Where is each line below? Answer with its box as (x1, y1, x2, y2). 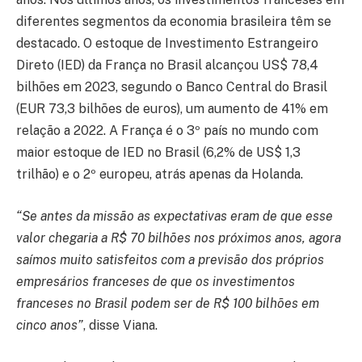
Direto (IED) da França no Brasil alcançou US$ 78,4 (16, 57, 318, 74)
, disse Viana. (83, 318, 158, 334)
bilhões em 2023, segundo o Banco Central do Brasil (16, 79, 327, 95)
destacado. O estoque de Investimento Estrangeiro (16, 36, 318, 52)
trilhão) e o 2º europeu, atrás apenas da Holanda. (16, 166, 303, 183)
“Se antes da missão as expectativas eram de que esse (16, 208, 333, 225)
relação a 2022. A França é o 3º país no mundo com (16, 123, 318, 139)
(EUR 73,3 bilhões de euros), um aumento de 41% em (16, 101, 328, 117)
